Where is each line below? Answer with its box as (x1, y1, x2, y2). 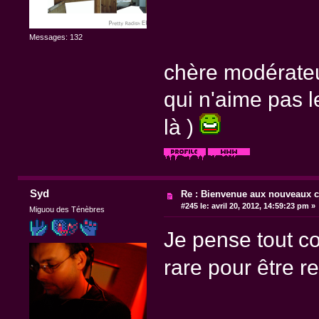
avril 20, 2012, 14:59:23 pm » (209, 201, 316, 210)
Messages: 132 (29, 32, 83, 41)
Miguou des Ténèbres (29, 204, 105, 214)
